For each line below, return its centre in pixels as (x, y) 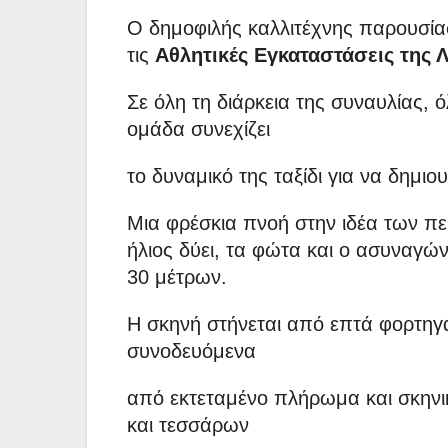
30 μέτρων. (177, 277)
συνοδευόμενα (191, 351)
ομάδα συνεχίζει (198, 129)
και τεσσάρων (188, 425)
